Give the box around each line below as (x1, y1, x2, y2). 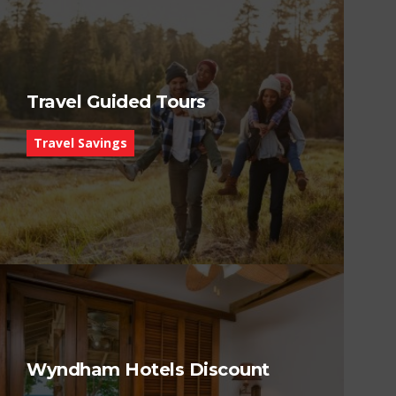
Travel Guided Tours (27, 90, 206, 112)
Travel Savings (34, 133, 127, 151)
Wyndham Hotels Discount (27, 358, 270, 380)
